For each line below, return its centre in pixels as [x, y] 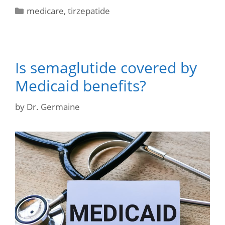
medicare [45, 11]
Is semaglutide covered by [106, 68]
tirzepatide [89, 11]
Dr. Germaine [53, 106]
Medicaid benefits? [81, 86]
